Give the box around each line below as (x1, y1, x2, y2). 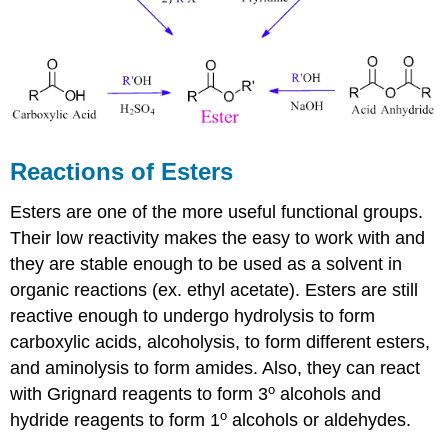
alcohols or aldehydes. (227, 410, 412, 431)
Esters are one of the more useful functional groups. (10, 202, 424, 223)
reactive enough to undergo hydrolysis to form (10, 306, 376, 327)
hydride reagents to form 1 (10, 410, 221, 431)
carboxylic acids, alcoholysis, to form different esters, (10, 332, 431, 353)
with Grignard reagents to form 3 (10, 384, 269, 405)
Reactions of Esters (10, 158, 234, 186)
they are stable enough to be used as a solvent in (10, 254, 403, 275)
